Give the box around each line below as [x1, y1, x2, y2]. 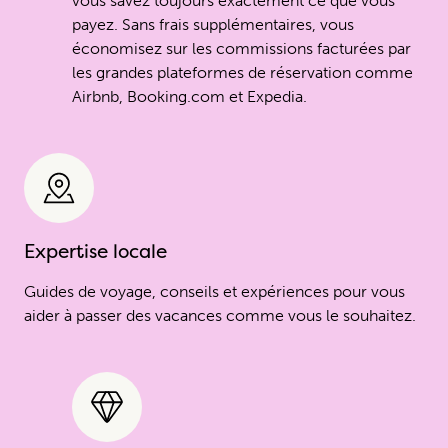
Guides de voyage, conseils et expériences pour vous [24, 281, 405, 301]
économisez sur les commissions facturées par [72, 38, 411, 58]
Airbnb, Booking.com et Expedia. [72, 86, 307, 106]
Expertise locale [24, 237, 167, 264]
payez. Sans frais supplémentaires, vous [72, 14, 354, 34]
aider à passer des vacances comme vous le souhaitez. [24, 305, 416, 325]
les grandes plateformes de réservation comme [72, 62, 413, 82]
